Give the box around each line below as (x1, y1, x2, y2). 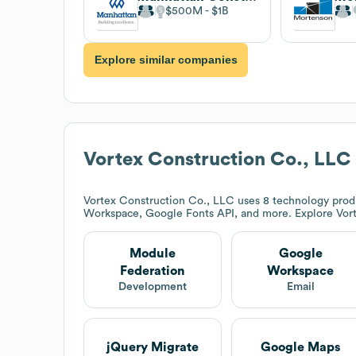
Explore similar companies (94, 53, 238, 67)
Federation (120, 264, 186, 277)
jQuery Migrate (106, 341, 199, 354)
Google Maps (261, 341, 341, 354)
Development (118, 281, 188, 292)
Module (130, 246, 176, 260)
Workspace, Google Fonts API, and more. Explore (83, 207, 336, 219)
